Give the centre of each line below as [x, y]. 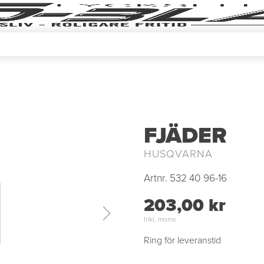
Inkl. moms [160, 219]
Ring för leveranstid [182, 240]
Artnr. [156, 177]
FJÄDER [185, 135]
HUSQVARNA [178, 153]
